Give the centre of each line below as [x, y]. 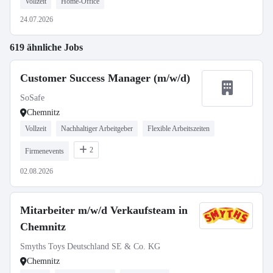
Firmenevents [44, 151]
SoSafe [32, 98]
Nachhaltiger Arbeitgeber [97, 129]
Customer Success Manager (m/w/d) [105, 78]
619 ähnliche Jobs [46, 47]
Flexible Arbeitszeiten [179, 129]
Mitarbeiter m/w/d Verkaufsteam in [104, 210]
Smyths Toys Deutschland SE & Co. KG [90, 246]
